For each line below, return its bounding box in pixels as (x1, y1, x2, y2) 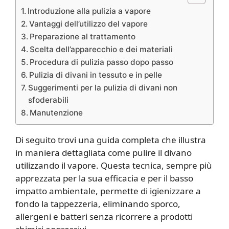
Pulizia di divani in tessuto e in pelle (29, 70, 163, 80)
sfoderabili (28, 95, 69, 105)
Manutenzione (30, 107, 83, 118)
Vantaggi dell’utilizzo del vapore (29, 18, 148, 29)
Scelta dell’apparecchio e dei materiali (30, 44, 173, 54)
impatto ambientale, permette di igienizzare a (15, 185, 201, 197)
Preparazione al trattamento (30, 31, 136, 41)
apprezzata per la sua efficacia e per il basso (15, 172, 193, 184)
